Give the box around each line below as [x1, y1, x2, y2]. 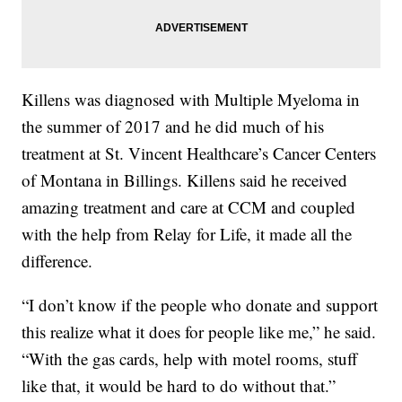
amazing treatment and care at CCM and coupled [22, 195, 356, 218]
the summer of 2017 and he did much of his [22, 114, 325, 137]
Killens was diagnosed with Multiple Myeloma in [22, 87, 361, 110]
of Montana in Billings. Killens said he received [22, 168, 348, 191]
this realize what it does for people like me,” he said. [22, 319, 377, 343]
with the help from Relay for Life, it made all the [22, 222, 353, 245]
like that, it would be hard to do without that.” [22, 373, 336, 397]
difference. [22, 249, 93, 272]
